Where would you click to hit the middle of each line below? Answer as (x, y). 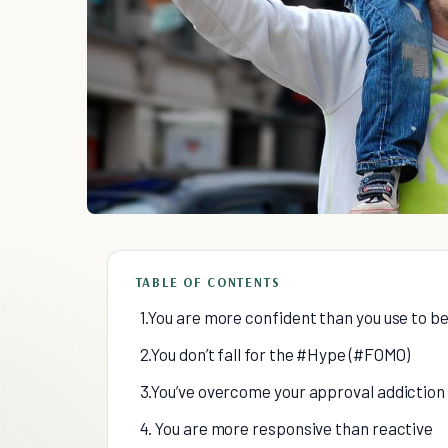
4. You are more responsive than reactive (286, 428)
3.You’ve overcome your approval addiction (292, 391)
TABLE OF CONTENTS (208, 282)
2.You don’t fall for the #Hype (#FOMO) (275, 354)
